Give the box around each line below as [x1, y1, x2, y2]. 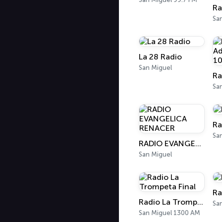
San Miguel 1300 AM [139, 209, 200, 217]
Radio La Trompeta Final [197, 197, 203, 207]
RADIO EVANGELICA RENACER [195, 139, 201, 148]
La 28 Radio [139, 52, 182, 61]
